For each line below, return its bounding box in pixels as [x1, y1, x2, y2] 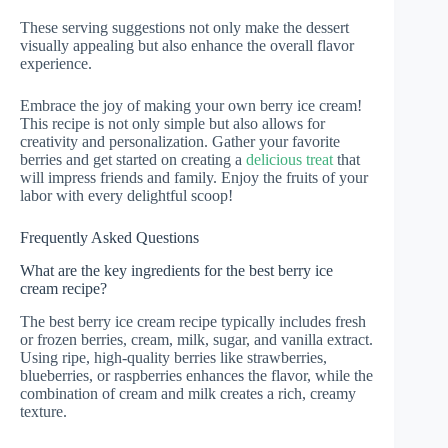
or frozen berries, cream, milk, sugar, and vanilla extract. [20, 330, 373, 348]
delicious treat [246, 151, 333, 169]
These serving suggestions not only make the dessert [20, 19, 349, 37]
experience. [20, 55, 92, 73]
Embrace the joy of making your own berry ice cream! [20, 97, 362, 115]
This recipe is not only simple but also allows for [20, 115, 325, 133]
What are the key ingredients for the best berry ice [20, 262, 333, 280]
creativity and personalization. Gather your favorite [20, 133, 340, 151]
